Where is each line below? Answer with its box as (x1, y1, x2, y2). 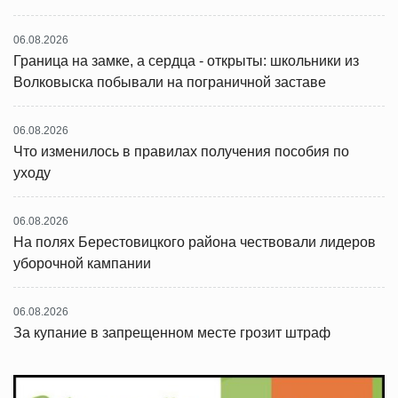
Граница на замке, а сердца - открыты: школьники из (13, 53, 359, 69)
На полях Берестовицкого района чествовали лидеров (13, 235, 376, 251)
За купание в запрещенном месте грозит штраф (13, 325, 330, 341)
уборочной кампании (13, 256, 151, 272)
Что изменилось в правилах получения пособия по (13, 144, 349, 160)
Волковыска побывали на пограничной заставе (13, 75, 326, 91)
